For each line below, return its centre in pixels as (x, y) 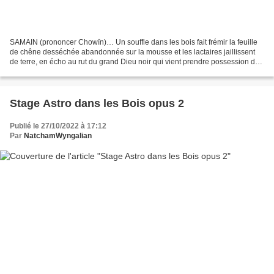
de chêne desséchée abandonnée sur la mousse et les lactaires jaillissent (132, 52)
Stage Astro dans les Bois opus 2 (97, 103)
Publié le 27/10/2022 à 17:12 (58, 126)
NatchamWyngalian (58, 135)
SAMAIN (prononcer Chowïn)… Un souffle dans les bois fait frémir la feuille (134, 42)
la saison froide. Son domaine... (62, 71)
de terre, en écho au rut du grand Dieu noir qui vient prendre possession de (135, 61)
